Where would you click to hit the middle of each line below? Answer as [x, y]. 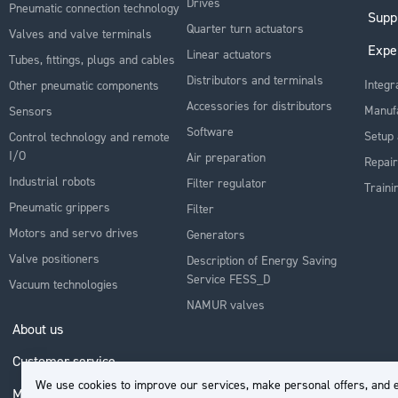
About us [38, 329]
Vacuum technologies [64, 284]
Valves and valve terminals [80, 33]
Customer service [64, 361]
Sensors [31, 111]
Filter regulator [227, 183]
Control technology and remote [89, 136]
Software [210, 131]
